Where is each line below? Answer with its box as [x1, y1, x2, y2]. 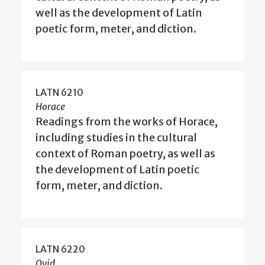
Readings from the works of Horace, [35, 115, 218, 129]
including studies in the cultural [35, 131, 197, 145]
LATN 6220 [35, 243, 85, 256]
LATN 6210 [35, 86, 83, 99]
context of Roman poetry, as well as [35, 147, 215, 161]
